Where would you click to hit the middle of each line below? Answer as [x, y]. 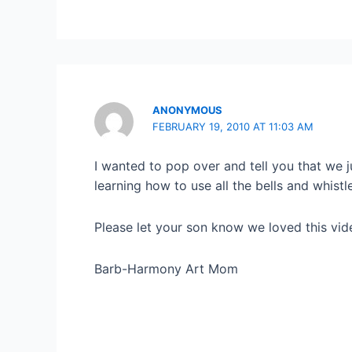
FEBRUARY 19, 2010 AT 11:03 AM [233, 127]
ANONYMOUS [188, 110]
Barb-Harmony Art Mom [166, 269]
